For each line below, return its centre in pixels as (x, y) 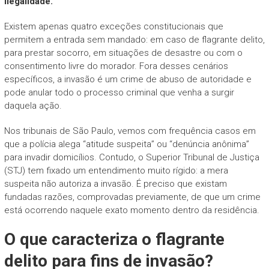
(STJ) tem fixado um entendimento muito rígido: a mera (116, 170)
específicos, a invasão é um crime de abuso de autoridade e (128, 79)
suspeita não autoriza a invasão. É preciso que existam (115, 183)
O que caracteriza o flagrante (114, 239)
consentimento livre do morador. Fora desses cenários (116, 66)
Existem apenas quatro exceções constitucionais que (113, 26)
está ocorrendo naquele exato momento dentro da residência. (131, 210)
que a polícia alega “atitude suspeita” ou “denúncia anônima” (126, 144)
